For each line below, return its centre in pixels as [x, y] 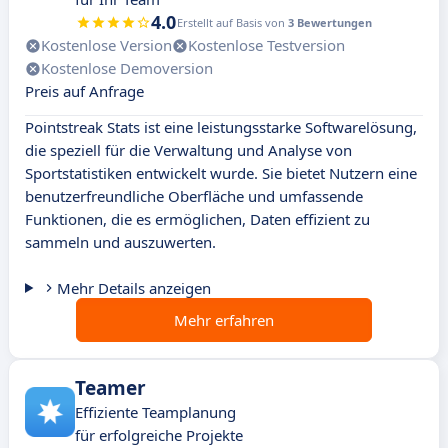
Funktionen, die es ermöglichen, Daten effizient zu [197, 219]
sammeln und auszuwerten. [120, 242]
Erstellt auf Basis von [232, 23]
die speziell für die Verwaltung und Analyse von [188, 150]
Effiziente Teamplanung [155, 412]
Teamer [110, 388]
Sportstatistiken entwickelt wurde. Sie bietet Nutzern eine [221, 173]
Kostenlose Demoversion [127, 68]
